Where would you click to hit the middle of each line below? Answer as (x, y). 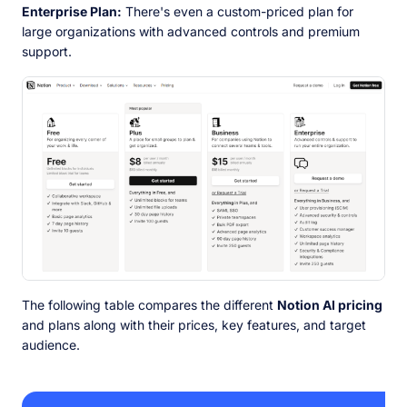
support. (47, 52)
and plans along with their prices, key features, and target (194, 324)
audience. (53, 344)
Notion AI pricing (330, 304)
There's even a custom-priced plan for (238, 12)
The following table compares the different (149, 304)
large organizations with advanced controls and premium (191, 32)
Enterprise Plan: (72, 12)
